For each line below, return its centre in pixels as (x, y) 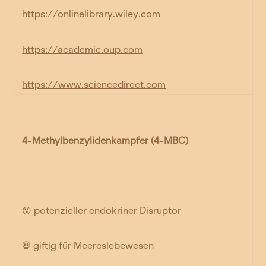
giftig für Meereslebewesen (94, 246)
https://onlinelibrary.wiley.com (91, 14)
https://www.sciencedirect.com (94, 84)
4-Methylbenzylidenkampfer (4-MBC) (105, 140)
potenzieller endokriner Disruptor (107, 210)
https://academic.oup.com (83, 49)
